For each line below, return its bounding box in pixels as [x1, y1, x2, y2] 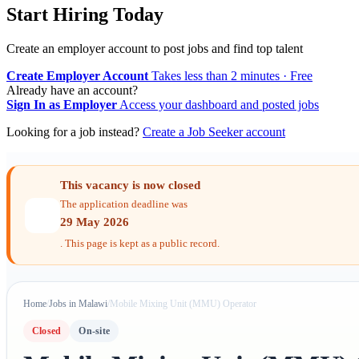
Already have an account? [6, 83, 138, 98]
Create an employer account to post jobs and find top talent [6, 42, 303, 56]
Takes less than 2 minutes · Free [151, 69, 313, 83]
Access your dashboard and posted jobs [119, 98, 319, 112]
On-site [79, 326, 111, 337]
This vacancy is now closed [60, 179, 200, 192]
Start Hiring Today [6, 4, 163, 26]
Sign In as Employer [6, 98, 117, 112]
